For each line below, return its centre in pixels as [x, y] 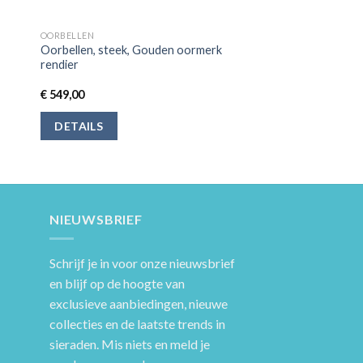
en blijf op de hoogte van [117, 284]
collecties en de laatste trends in [137, 324]
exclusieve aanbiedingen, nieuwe [139, 304]
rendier [59, 64]
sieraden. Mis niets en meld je [130, 344]
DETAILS [79, 126]
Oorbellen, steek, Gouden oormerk [131, 49]
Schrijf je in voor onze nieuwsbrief [142, 263]
